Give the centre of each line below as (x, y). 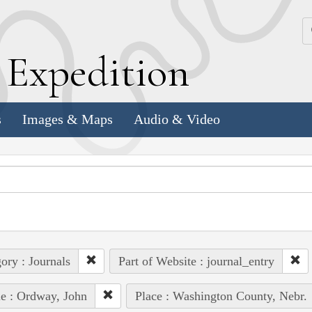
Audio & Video (177, 119)
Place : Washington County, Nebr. (221, 296)
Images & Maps (68, 119)
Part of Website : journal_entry (196, 261)
